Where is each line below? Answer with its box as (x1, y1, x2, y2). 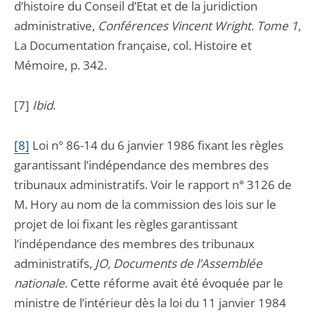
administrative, (14, 18, 98, 34)
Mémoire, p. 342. (14, 57, 107, 73)
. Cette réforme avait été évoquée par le (65, 275, 283, 291)
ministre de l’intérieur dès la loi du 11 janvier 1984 (14, 295, 286, 311)
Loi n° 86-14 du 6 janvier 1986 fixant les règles (30, 137, 283, 153)
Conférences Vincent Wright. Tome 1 (98, 18, 298, 34)
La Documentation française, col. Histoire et (14, 37, 252, 53)
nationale (14, 275, 65, 291)
